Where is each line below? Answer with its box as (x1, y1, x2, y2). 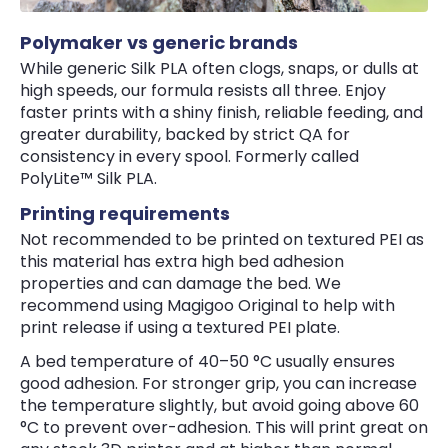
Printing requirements (20, 201, 230, 227)
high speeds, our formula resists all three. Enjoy (20, 78, 386, 102)
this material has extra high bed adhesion (20, 249, 344, 273)
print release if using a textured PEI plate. (20, 315, 340, 339)
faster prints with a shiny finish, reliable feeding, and (20, 100, 423, 124)
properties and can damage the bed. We (20, 271, 341, 295)
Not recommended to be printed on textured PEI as (20, 227, 424, 251)
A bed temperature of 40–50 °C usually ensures (20, 349, 395, 373)
